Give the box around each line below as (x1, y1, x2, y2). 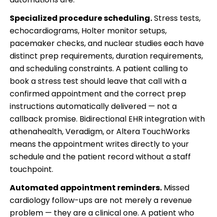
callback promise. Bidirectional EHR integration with (10, 113, 205, 124)
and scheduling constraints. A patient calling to (10, 62, 188, 74)
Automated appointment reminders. (10, 182, 162, 193)
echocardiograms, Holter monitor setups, (10, 25, 167, 36)
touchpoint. (10, 163, 53, 175)
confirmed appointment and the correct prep (10, 88, 186, 99)
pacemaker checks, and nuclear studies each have (10, 37, 204, 49)
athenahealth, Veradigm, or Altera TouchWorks (10, 125, 190, 137)
